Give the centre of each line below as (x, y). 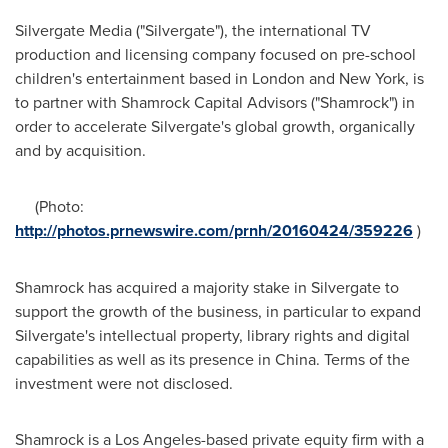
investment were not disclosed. (124, 383)
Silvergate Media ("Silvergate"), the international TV (193, 30)
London (278, 78)
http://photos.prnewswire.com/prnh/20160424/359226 (214, 231)
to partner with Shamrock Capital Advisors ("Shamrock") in (215, 102)
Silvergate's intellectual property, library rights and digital (212, 335)
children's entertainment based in (133, 78)
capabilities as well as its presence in (145, 359)
